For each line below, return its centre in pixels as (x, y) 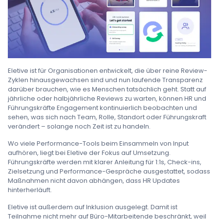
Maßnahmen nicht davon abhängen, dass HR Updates (94, 180)
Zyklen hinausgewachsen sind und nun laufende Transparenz (105, 80)
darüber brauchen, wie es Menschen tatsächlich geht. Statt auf (107, 89)
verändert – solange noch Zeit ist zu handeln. (79, 126)
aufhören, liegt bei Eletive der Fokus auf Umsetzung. (89, 153)
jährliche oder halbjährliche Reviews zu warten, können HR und (107, 98)
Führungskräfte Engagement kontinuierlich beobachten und (102, 108)
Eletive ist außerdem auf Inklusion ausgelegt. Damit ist (93, 207)
